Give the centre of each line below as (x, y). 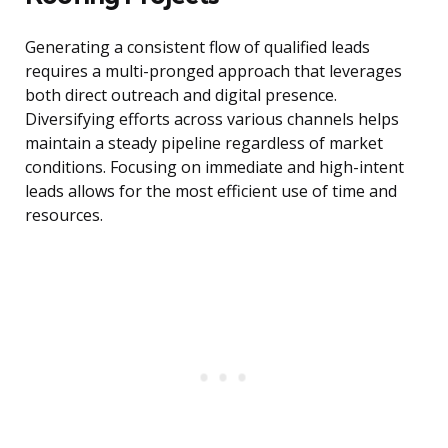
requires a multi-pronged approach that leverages (213, 71)
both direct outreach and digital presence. (181, 95)
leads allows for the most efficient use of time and (211, 191)
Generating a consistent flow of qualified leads (197, 47)
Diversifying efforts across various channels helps (212, 119)
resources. (64, 215)
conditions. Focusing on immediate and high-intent (214, 167)
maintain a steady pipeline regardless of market (204, 143)
